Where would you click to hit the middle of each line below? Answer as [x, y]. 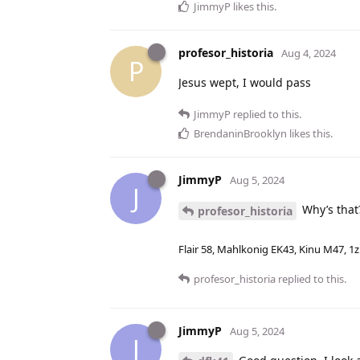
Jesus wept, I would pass [245, 82]
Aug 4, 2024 [309, 53]
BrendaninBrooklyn [240, 133]
